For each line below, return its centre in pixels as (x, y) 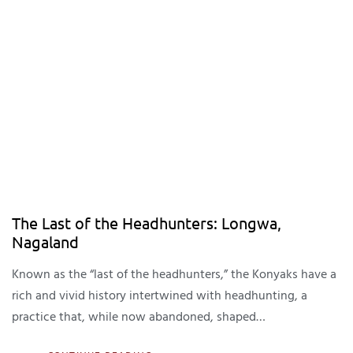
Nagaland (45, 242)
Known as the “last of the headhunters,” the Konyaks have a (174, 275)
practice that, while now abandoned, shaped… (139, 317)
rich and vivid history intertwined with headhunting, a (160, 296)
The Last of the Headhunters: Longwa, (147, 223)
